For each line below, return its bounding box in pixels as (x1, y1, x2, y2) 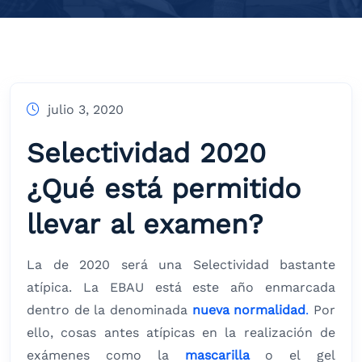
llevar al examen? (27, 208, 263, 241)
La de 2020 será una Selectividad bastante (27, 257, 335, 273)
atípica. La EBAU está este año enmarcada (27, 280, 335, 296)
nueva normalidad (192, 302, 306, 318)
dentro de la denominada (27, 302, 192, 318)
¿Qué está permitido (27, 172, 301, 205)
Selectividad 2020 (27, 137, 266, 170)
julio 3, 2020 (48, 102, 124, 118)
